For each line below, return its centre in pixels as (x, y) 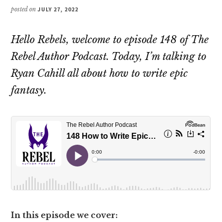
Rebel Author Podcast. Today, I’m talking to (109, 56)
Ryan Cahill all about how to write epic (100, 73)
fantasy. (29, 90)
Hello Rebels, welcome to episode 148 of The (110, 39)
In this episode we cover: (66, 215)
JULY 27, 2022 (58, 9)
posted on (25, 9)
